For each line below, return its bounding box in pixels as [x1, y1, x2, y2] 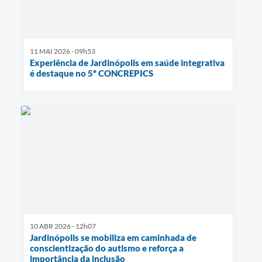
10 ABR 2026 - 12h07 [30, 221, 96, 230]
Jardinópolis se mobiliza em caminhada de [30, 232, 196, 243]
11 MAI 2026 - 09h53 [30, 47, 95, 56]
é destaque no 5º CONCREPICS [30, 68, 153, 79]
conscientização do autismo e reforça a [30, 242, 184, 253]
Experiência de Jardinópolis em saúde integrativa [30, 57, 225, 68]
